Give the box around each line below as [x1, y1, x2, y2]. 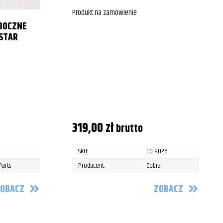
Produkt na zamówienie [72, 6, 137, 19]
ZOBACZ [153, 181, 183, 197]
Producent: [78, 160, 105, 172]
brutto [115, 120, 143, 137]
